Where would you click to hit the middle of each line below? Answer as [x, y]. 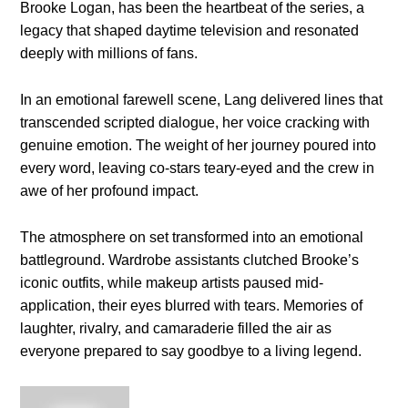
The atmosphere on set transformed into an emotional [192, 238]
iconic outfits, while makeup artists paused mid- [172, 283]
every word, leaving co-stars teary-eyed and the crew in [198, 168]
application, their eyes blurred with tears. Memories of [192, 306]
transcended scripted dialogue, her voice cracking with [195, 123]
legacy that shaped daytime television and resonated [190, 31]
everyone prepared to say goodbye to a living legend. [191, 352]
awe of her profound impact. [110, 191]
